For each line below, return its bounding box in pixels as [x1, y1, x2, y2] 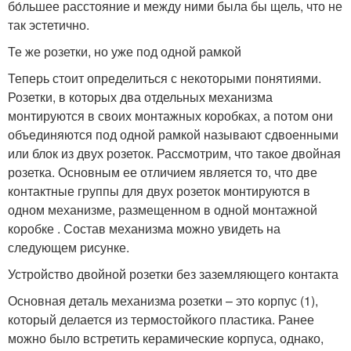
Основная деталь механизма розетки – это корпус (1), [8, 291, 318, 310]
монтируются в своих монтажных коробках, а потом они [8, 107, 333, 125]
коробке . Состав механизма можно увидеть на [8, 219, 280, 238]
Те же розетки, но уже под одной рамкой [8, 42, 241, 61]
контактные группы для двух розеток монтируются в [8, 182, 310, 201]
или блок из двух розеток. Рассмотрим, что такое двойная [8, 144, 341, 163]
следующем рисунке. [8, 238, 129, 257]
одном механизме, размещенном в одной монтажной [8, 201, 317, 219]
